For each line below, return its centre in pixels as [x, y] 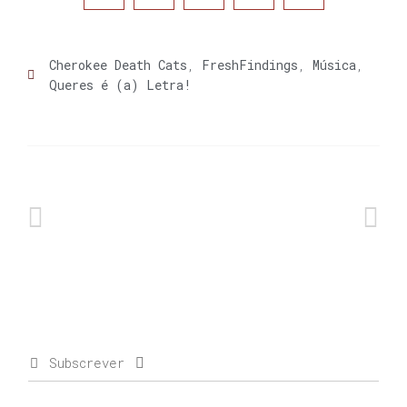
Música [334, 65]
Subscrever [87, 363]
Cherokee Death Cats [118, 65]
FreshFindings [250, 65]
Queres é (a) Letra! [120, 85]
